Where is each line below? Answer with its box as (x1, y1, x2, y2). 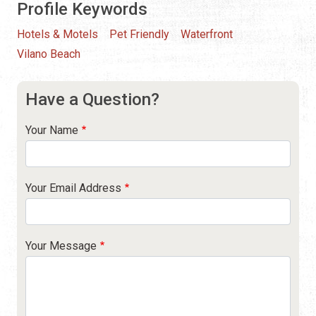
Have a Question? (25, 90, 159, 110)
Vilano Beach (17, 47, 80, 61)
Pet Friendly (109, 28, 169, 42)
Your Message (25, 239, 97, 253)
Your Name (25, 123, 78, 138)
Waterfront (181, 28, 233, 42)
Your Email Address (25, 181, 121, 195)
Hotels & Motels (17, 28, 98, 42)
